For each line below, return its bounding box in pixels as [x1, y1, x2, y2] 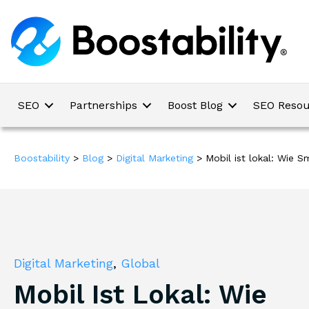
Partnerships [70, 99, 137, 112]
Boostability [14, 152, 70, 164]
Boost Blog [168, 99, 223, 112]
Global [121, 255, 160, 270]
